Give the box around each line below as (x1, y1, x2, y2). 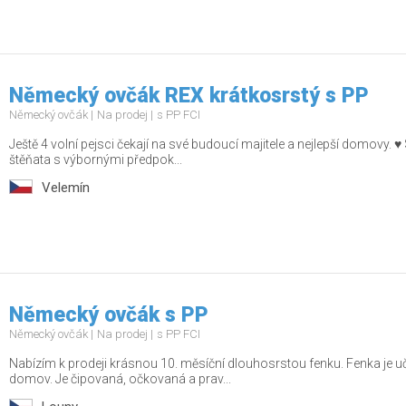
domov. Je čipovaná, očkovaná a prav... (9, 372, 231, 387)
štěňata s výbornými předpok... (9, 152, 182, 168)
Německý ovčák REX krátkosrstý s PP (9, 83, 369, 109)
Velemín (42, 179, 90, 197)
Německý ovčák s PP (9, 303, 208, 328)
